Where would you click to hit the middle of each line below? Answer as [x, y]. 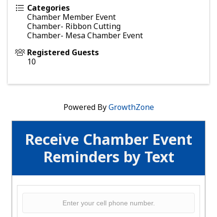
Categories [48, 8]
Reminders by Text [108, 157]
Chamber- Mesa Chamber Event [85, 36]
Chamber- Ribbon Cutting [74, 26]
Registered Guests [63, 53]
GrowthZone [131, 107]
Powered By [86, 107]
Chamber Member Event [71, 17]
